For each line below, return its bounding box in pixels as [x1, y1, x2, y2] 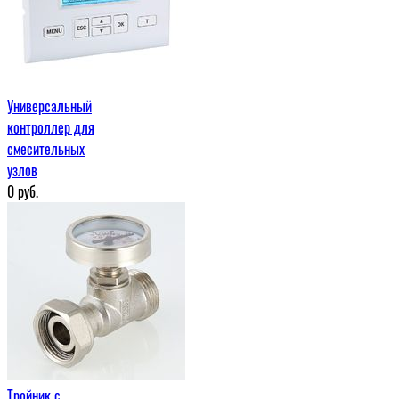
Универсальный [7, 94, 92, 117]
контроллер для [7, 116, 94, 138]
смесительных [7, 137, 85, 159]
